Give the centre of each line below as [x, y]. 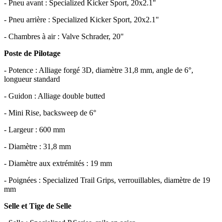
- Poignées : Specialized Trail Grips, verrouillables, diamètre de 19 [107, 180]
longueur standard [32, 79]
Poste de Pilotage [32, 53]
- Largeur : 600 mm [34, 129]
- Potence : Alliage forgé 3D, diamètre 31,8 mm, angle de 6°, [99, 70]
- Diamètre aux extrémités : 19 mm [58, 163]
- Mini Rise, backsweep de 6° [50, 112]
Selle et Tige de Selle [38, 206]
